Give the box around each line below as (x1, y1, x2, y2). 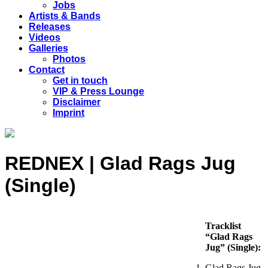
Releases (29, 22, 71, 32)
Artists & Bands (29, 11, 100, 21)
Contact (29, 65, 65, 75)
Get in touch (53, 75, 108, 86)
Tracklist (205, 221, 241, 232)
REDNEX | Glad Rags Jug (5, 153, 236, 175)
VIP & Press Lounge (53, 86, 144, 96)
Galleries (29, 43, 68, 53)
